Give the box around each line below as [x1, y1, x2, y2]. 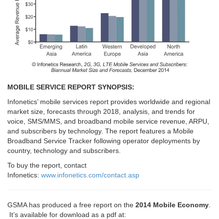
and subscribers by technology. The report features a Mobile [7, 127, 194, 135]
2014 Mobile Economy [135, 201, 209, 209]
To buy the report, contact [7, 161, 87, 170]
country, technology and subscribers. [7, 147, 121, 155]
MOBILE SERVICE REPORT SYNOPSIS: [7, 83, 134, 91]
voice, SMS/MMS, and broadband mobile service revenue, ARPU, [7, 117, 209, 126]
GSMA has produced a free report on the [7, 201, 135, 209]
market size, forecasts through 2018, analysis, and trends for [7, 108, 195, 116]
